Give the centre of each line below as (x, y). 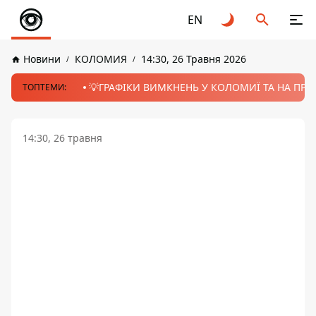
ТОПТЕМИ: (44, 87)
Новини (42, 59)
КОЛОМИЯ (101, 59)
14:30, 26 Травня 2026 (194, 59)
